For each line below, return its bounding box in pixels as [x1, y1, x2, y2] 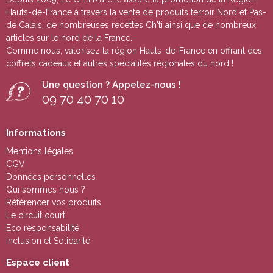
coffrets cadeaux [6, 58, 71, 69]
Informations [6, 127, 66, 139]
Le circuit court [6, 210, 65, 221]
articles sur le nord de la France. [6, 33, 132, 43]
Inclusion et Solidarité [6, 236, 90, 246]
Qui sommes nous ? [6, 185, 85, 195]
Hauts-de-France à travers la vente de [6, 7, 155, 18]
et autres [71, 58, 110, 69]
